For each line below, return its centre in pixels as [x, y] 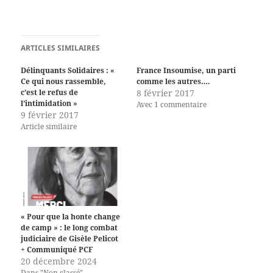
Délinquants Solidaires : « [68, 71]
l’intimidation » [49, 104]
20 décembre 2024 [59, 261]
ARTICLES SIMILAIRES [61, 48]
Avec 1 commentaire [172, 105]
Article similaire [49, 127]
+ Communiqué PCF [57, 250]
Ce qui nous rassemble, [64, 82]
